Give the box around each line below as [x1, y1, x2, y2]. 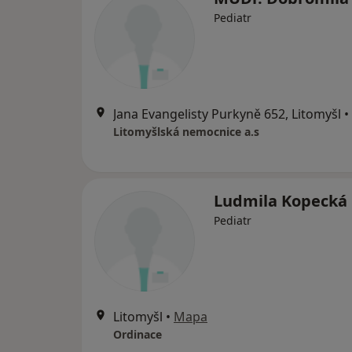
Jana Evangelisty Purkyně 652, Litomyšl [113, 105, 341, 123]
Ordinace [113, 327, 162, 342]
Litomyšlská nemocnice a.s [113, 124, 259, 139]
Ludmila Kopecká [214, 190, 347, 211]
